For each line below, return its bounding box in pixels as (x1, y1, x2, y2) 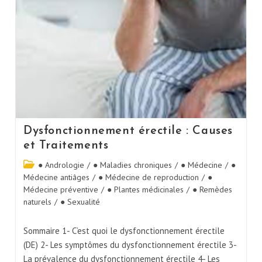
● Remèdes (192, 184, 232, 195)
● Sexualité (60, 196, 100, 208)
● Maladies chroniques (92, 160, 172, 171)
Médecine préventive (23, 184, 98, 195)
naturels (23, 196, 51, 208)
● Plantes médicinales (106, 184, 184, 195)
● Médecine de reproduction (98, 172, 199, 183)
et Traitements (23, 140, 109, 152)
